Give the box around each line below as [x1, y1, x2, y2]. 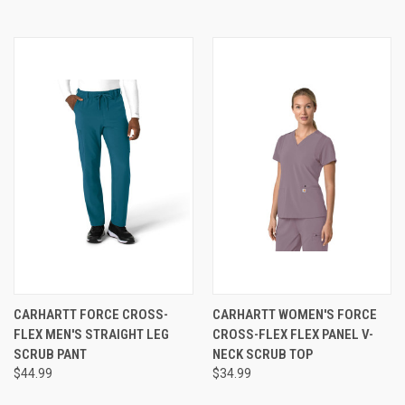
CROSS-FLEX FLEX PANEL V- [212, 325, 373, 343]
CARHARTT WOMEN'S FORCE [212, 306, 377, 323]
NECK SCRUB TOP [212, 345, 313, 363]
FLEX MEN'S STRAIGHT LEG [14, 325, 169, 343]
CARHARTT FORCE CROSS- [14, 306, 168, 323]
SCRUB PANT [14, 345, 87, 363]
